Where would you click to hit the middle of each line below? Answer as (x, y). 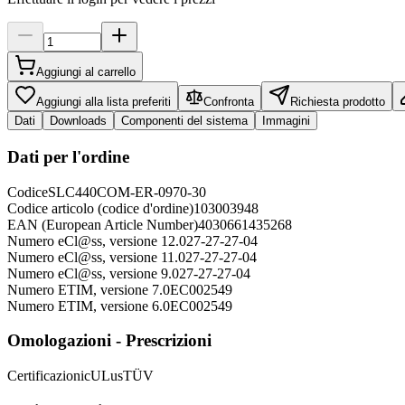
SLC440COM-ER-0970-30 (127, 192)
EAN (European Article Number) (103, 224)
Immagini (286, 121)
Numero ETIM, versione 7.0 (89, 289)
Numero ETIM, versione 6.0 (89, 306)
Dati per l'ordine (68, 157)
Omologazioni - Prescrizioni (109, 341)
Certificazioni (46, 376)
